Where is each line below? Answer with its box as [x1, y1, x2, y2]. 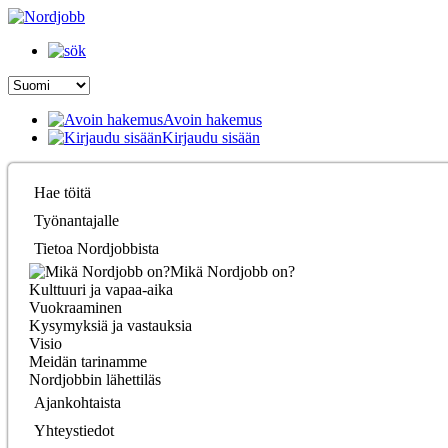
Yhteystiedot [34, 422, 114, 439]
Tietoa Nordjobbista [34, 240, 159, 257]
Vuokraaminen [29, 299, 122, 316]
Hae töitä [34, 184, 91, 201]
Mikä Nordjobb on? [170, 263, 295, 280]
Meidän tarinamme [29, 353, 147, 370]
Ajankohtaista [34, 394, 121, 411]
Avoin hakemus [163, 111, 262, 128]
